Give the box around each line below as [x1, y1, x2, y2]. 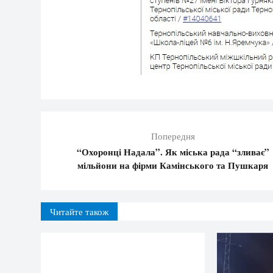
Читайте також [50, 205, 108, 218]
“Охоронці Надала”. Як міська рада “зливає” [76, 145, 269, 158]
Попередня [151, 130, 195, 142]
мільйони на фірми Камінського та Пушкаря [77, 158, 269, 172]
